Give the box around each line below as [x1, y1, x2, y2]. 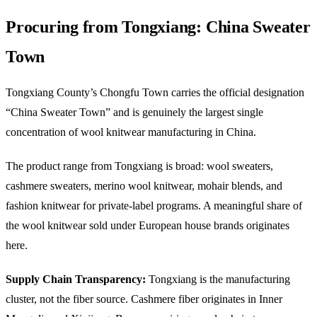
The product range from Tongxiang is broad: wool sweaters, [6, 159, 273, 172]
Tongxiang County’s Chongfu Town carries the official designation [6, 86, 304, 98]
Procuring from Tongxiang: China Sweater [6, 17, 311, 36]
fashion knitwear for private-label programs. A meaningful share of [6, 199, 302, 212]
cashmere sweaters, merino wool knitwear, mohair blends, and [6, 179, 282, 192]
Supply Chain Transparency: [6, 272, 146, 285]
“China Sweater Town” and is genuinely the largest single [6, 105, 263, 118]
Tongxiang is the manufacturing [146, 272, 290, 285]
